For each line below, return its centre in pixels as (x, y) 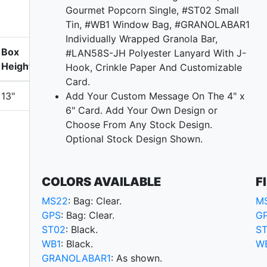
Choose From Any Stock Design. (139, 125)
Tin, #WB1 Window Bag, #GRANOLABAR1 (158, 25)
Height (17, 66)
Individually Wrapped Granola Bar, (142, 39)
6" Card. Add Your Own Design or (142, 111)
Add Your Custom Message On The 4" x (155, 96)
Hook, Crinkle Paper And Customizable (154, 68)
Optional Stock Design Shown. (134, 139)
